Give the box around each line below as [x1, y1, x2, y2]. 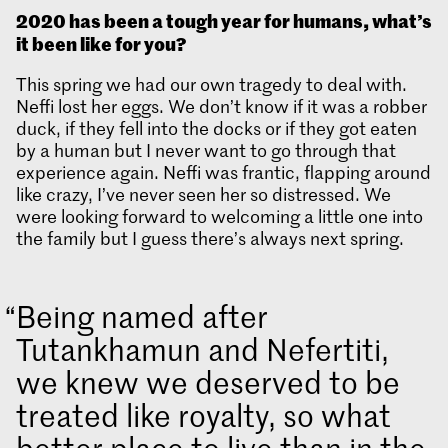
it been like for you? [16, 30, 186, 57]
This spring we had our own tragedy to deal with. [16, 72, 407, 97]
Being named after [16, 295, 268, 337]
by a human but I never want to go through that [16, 138, 396, 163]
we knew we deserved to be [16, 361, 400, 403]
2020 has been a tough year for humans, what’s [16, 7, 432, 34]
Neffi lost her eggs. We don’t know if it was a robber [16, 94, 427, 119]
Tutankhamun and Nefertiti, [16, 328, 389, 370]
